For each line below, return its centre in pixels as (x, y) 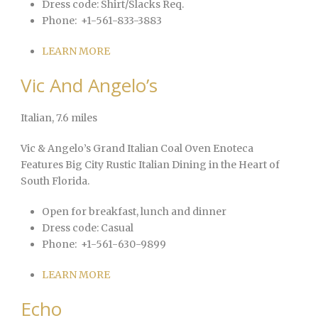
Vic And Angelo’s (89, 86)
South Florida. (55, 181)
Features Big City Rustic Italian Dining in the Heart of (150, 165)
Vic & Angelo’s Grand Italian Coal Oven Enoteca (137, 149)
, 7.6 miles (75, 118)
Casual (116, 228)
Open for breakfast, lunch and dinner (134, 212)
